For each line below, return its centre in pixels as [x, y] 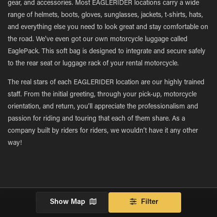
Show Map [67, 202]
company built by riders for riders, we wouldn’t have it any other [103, 131]
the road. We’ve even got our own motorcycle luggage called [98, 40]
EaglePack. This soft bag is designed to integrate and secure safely [107, 52]
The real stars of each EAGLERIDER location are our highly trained [106, 83]
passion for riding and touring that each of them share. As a [96, 119]
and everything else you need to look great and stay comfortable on [108, 28]
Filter [150, 202]
